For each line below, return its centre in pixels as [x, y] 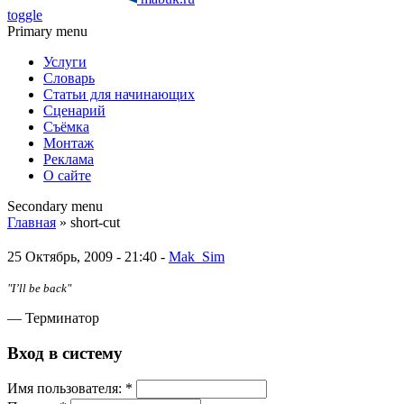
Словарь [69, 78]
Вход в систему [65, 353]
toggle [25, 15]
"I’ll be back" [39, 288]
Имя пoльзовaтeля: [66, 389]
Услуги [65, 62]
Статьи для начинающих [119, 94]
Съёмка [66, 127]
